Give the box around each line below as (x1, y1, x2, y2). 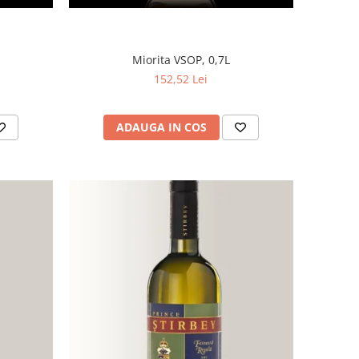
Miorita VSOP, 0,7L (131, 52, 230, 68)
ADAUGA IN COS (115, 119, 207, 135)
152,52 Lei (154, 71, 208, 87)
